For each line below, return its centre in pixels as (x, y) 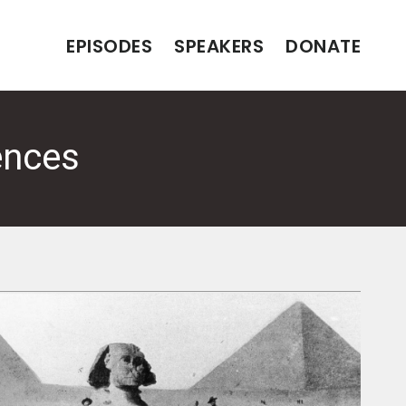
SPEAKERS (219, 46)
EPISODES (109, 46)
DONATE (323, 46)
